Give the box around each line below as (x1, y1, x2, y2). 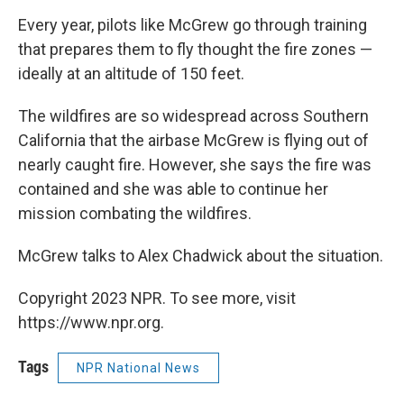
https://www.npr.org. (18, 312, 164, 332)
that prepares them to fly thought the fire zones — (18, 39, 372, 59)
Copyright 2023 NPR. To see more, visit (18, 288, 296, 308)
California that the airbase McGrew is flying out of (18, 130, 369, 150)
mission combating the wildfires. (18, 203, 252, 223)
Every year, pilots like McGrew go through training (18, 14, 367, 34)
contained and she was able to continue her (18, 179, 328, 198)
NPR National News (77, 360, 200, 375)
